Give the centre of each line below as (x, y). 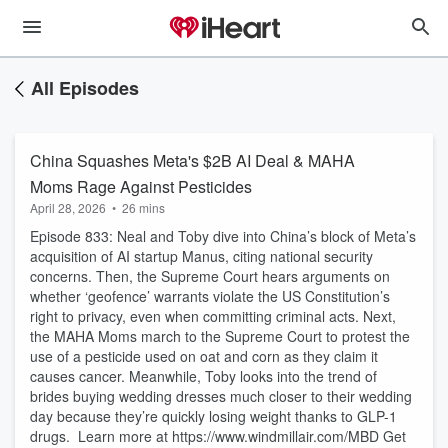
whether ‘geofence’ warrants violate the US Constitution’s (210, 296)
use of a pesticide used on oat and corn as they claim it (204, 356)
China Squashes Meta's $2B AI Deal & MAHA (192, 160)
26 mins (143, 207)
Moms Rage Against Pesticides (141, 186)
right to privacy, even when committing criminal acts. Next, (213, 316)
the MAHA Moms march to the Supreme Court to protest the (220, 336)
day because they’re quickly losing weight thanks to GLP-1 (213, 416)
